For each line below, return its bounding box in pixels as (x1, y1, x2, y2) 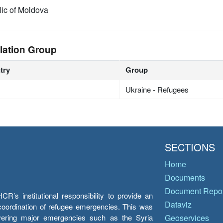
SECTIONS (165, 140, 215, 154)
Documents (165, 172, 205, 183)
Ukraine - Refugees (125, 84, 189, 95)
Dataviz (165, 199, 192, 210)
